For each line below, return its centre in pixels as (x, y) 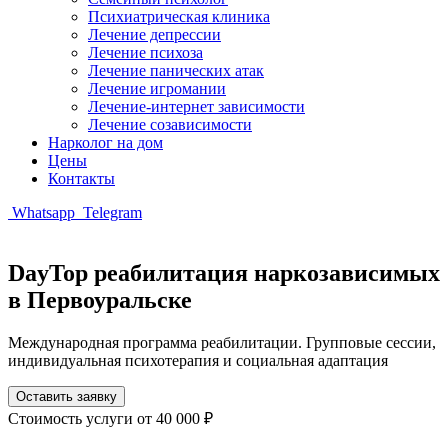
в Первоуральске (100, 299)
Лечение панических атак (176, 70)
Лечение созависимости (170, 124)
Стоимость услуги (72, 418)
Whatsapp (43, 212)
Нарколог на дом (105, 142)
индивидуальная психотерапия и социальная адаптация (198, 360)
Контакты (81, 178)
